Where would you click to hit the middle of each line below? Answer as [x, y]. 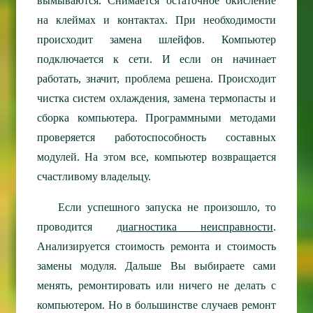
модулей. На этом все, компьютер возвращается [156, 157]
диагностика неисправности [195, 227]
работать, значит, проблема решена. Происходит [156, 79]
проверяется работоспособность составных [156, 138]
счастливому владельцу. [94, 177]
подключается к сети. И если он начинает [156, 59]
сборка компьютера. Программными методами [156, 118]
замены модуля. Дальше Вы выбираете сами [156, 266]
